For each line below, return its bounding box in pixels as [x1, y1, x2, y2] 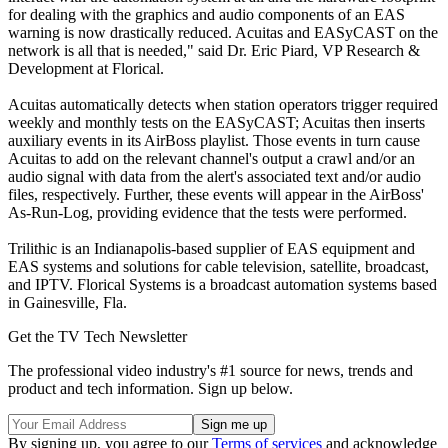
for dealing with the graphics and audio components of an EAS [8, 5, 405, 23]
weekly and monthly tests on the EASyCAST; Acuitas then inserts [8, 113, 425, 131]
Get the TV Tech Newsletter [8, 327, 187, 345]
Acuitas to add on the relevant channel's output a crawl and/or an [8, 149, 415, 167]
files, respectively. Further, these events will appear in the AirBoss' [8, 185, 424, 203]
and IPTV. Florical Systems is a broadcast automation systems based [8, 275, 437, 293]
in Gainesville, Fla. [8, 293, 127, 311]
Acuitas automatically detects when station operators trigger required [8, 95, 438, 113]
